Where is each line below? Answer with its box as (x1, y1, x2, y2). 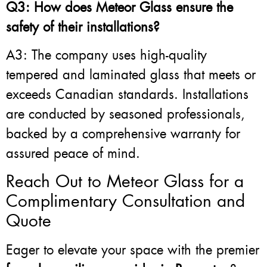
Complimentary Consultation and (6, 190, 245, 213)
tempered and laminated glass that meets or (6, 66, 256, 83)
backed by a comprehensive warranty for (6, 125, 240, 142)
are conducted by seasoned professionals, (6, 105, 245, 123)
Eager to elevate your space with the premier (6, 241, 259, 259)
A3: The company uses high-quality (6, 46, 207, 64)
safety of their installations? (6, 18, 160, 36)
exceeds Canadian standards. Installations (6, 85, 249, 103)
